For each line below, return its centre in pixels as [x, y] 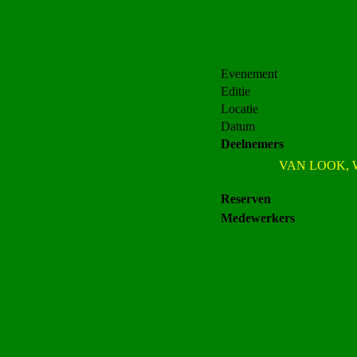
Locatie [239, 109]
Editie [235, 91]
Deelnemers [252, 144]
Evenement [249, 74]
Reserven [246, 199]
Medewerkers [258, 218]
